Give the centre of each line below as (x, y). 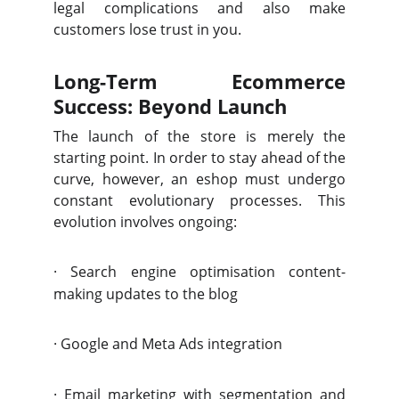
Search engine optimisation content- (208, 272)
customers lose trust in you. (147, 29)
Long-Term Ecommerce (199, 81)
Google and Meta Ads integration (171, 344)
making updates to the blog (146, 294)
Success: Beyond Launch (170, 106)
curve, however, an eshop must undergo (199, 179)
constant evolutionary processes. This (199, 200)
